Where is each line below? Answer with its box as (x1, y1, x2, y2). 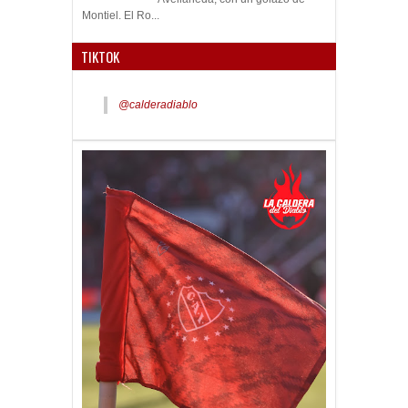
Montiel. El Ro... (82, 9, 159, 23)
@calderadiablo (118, 98, 198, 112)
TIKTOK (81, 46, 119, 67)
